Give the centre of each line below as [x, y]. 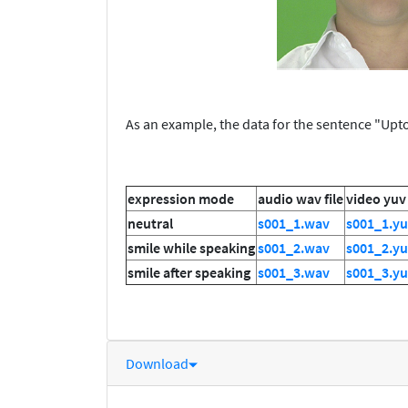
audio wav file [301, 199]
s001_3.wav [294, 273]
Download [157, 364]
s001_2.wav [294, 248]
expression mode [181, 199]
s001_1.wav [294, 224]
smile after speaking [189, 273]
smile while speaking [191, 248]
